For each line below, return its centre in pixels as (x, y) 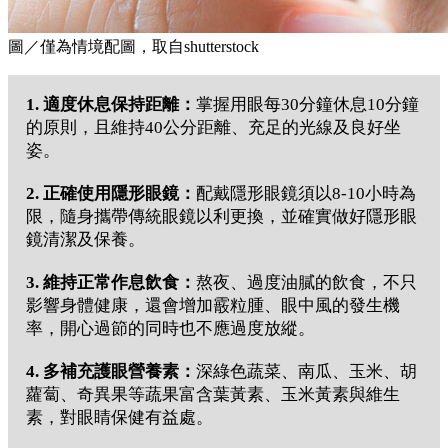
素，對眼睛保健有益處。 (119, 417)
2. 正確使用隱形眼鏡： (111, 193)
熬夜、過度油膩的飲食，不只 (306, 282)
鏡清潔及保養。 (85, 239)
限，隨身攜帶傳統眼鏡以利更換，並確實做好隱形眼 (221, 216)
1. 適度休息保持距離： (111, 104)
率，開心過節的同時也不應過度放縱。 (170, 328)
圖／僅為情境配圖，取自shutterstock (133, 46)
